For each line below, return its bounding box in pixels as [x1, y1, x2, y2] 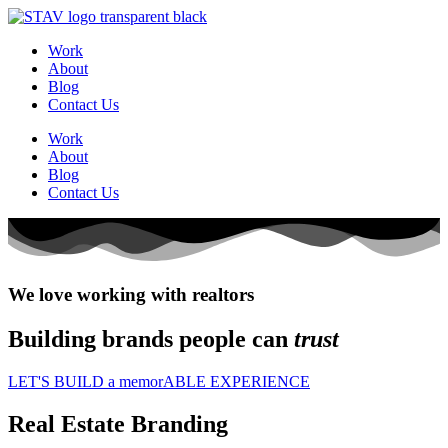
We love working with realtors [8, 283, 254, 305]
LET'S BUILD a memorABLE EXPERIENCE [8, 372, 310, 390]
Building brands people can [8, 325, 294, 352]
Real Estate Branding [8, 410, 228, 437]
